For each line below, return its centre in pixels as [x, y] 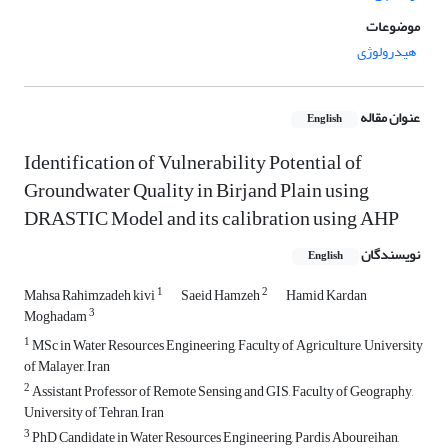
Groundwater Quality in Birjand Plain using [196, 191]
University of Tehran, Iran [94, 413]
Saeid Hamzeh [221, 296]
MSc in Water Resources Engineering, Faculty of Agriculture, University [226, 346]
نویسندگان [390, 255]
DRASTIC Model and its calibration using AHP [211, 219]
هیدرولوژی [386, 52]
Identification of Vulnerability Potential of [193, 163]
